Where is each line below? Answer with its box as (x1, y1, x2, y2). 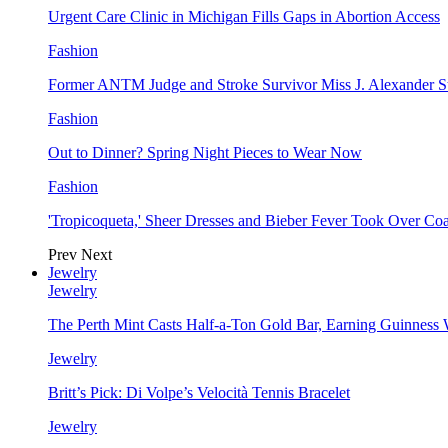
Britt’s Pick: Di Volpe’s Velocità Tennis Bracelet (48, 384, 350, 401)
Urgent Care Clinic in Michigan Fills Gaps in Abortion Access (48, 8, 440, 25)
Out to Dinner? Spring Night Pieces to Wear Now (48, 144, 362, 161)
